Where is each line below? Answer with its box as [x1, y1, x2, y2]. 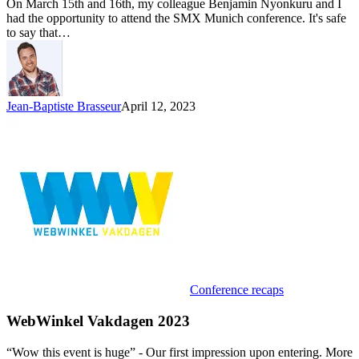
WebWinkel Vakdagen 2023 [6, 313, 190, 330]
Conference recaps [190, 283, 284, 297]
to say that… [6, 26, 71, 40]
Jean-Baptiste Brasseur [6, 99, 121, 114]
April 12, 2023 [121, 99, 196, 114]
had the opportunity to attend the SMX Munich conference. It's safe [6, 11, 346, 26]
